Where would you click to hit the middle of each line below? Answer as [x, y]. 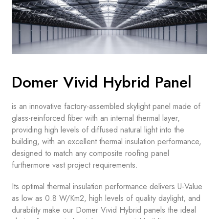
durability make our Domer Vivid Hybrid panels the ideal [104, 210]
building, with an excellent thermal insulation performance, [106, 142]
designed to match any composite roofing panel [90, 153]
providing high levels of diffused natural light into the [98, 130]
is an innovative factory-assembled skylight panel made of [106, 107]
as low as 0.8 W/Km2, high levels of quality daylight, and [106, 198]
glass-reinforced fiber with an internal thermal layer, [96, 118]
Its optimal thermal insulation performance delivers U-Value [107, 187]
